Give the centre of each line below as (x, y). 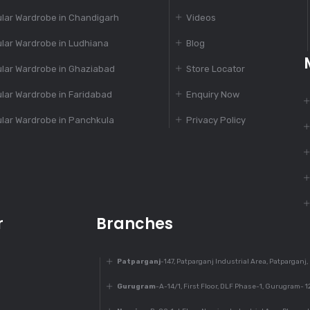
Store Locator (216, 69)
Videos (201, 18)
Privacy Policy (216, 120)
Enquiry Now (213, 95)
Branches (135, 224)
